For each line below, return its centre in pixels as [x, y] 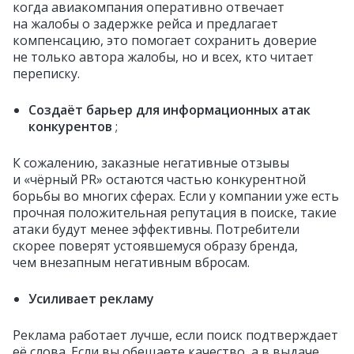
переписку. [46, 73]
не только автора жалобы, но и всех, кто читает [163, 57]
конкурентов [72, 126]
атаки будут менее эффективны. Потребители [156, 229]
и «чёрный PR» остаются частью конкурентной [159, 179]
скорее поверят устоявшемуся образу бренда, [155, 246]
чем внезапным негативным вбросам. [131, 262]
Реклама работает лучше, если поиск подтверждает [175, 335]
